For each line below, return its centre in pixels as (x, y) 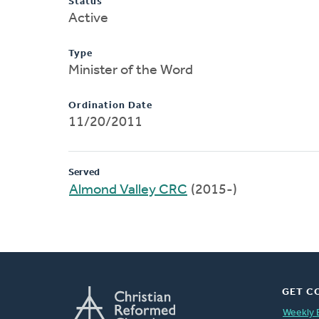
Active (88, 18)
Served (84, 172)
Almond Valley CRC (128, 190)
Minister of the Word (131, 70)
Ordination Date (110, 105)
